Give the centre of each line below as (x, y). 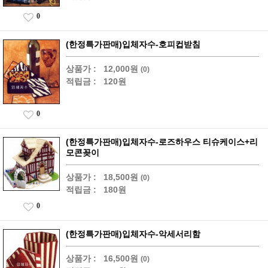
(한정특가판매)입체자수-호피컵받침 (133, 45)
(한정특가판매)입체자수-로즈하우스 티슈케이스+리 (162, 142)
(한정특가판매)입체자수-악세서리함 (133, 234)
